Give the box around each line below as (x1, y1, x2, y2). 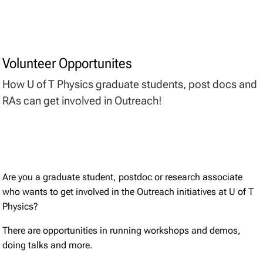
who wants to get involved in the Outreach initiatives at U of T (2, 186, 254, 198)
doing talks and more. (2, 240, 93, 251)
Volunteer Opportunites (2, 55, 133, 72)
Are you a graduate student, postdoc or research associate (2, 171, 243, 183)
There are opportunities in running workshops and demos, (2, 225, 241, 237)
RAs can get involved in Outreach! (2, 93, 163, 107)
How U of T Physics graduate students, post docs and (2, 77, 258, 91)
